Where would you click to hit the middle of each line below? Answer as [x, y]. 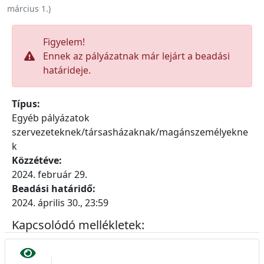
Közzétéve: [39, 160]
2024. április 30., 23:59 [60, 203]
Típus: [28, 104]
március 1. [28, 9]
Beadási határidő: [55, 189]
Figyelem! [64, 42]
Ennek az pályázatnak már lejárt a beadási [136, 56]
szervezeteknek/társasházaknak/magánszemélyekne [130, 132]
